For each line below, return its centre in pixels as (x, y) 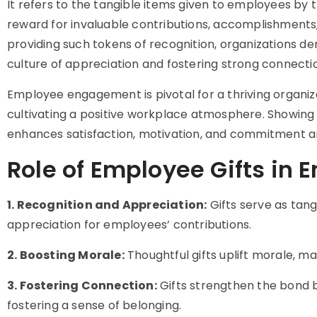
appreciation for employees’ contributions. (129, 225)
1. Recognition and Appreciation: (107, 205)
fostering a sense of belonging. (94, 305)
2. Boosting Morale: (66, 255)
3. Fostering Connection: (82, 286)
